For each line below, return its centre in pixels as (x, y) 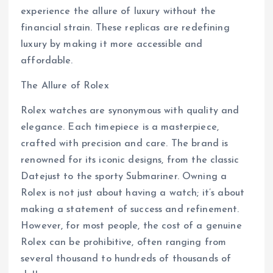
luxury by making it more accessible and (112, 44)
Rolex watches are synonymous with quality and (130, 111)
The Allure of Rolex (65, 86)
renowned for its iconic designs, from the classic (130, 161)
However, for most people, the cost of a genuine (131, 226)
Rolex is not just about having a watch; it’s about (133, 193)
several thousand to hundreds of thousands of (126, 259)
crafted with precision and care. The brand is (125, 144)
